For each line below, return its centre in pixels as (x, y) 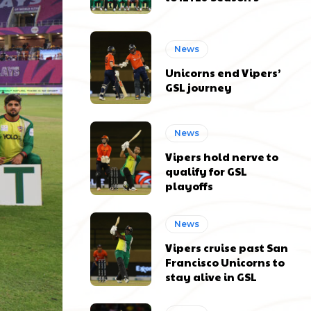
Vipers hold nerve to (222, 156)
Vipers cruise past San (227, 247)
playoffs (190, 185)
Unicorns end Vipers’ (223, 73)
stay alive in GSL (211, 276)
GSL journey (199, 87)
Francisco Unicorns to (225, 262)
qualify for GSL (207, 171)
